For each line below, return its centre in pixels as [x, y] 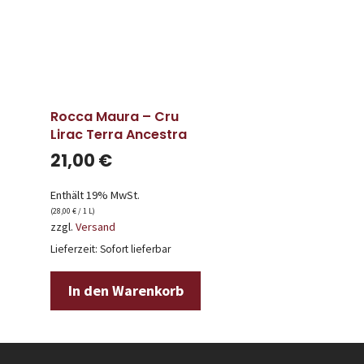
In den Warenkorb [126, 290]
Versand [95, 227]
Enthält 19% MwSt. [95, 195]
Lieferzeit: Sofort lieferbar [110, 249]
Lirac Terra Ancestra [119, 134]
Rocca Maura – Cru [115, 116]
